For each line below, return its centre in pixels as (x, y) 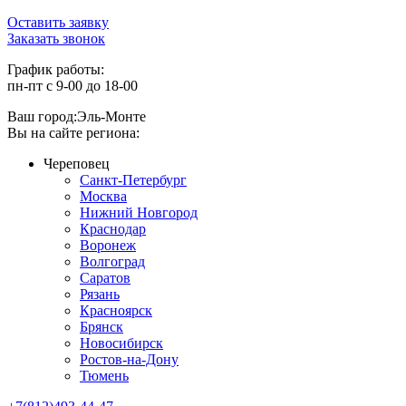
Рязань (100, 294)
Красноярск (116, 310)
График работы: (56, 69)
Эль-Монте (111, 116)
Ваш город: (42, 116)
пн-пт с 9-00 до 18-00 (72, 86)
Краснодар (113, 229)
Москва (103, 196)
